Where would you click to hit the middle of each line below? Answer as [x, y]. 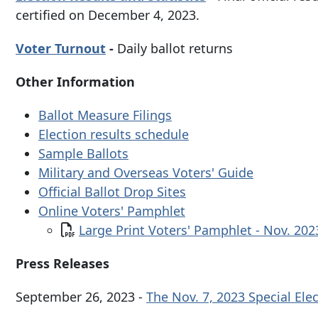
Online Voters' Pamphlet [112, 211]
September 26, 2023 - [81, 297]
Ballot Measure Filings [105, 115]
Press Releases [62, 264]
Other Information [75, 82]
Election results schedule [114, 135]
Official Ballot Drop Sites [112, 192]
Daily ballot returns [175, 49]
